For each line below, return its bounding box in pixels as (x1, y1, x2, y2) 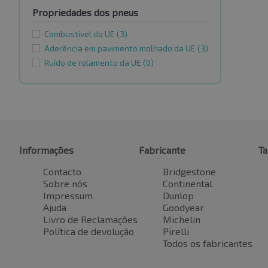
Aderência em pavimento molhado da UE (44, 43, 197, 54)
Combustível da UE (44, 29, 117, 39)
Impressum (43, 190, 93, 202)
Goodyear (163, 202, 204, 214)
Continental (163, 178, 212, 190)
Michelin (163, 214, 200, 226)
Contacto (43, 166, 81, 178)
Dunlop (163, 190, 194, 202)
